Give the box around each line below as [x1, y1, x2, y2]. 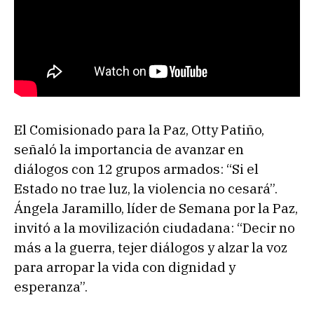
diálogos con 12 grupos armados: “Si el [14, 160, 259, 177]
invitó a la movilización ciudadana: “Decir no [14, 219, 295, 236]
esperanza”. [14, 278, 88, 295]
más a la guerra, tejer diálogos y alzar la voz [14, 238, 287, 256]
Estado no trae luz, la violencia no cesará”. [14, 179, 278, 197]
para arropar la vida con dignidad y [14, 258, 235, 275]
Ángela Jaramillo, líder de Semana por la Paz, [14, 199, 298, 217]
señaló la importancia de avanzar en [14, 140, 244, 158]
